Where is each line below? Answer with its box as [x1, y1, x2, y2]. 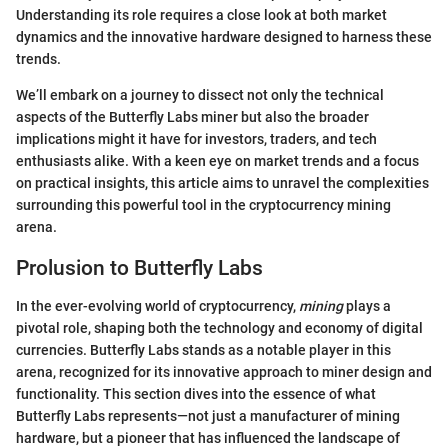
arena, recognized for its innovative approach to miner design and [16, 364, 432, 380]
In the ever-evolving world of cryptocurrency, [16, 298, 299, 314]
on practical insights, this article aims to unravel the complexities [16, 174, 429, 191]
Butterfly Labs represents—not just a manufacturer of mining [16, 408, 400, 424]
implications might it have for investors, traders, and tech [16, 130, 377, 147]
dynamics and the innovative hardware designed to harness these [16, 28, 432, 45]
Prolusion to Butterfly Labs [16, 255, 263, 280]
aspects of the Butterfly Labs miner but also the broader [16, 108, 369, 125]
